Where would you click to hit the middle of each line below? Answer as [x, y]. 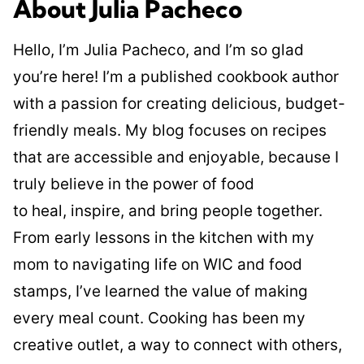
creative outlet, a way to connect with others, [178, 344]
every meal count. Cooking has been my [159, 318]
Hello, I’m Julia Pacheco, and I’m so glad [158, 50]
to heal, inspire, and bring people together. [168, 210]
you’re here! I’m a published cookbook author [176, 76]
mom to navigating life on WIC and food [158, 264]
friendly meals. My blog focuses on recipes [170, 130]
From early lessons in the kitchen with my [164, 237]
